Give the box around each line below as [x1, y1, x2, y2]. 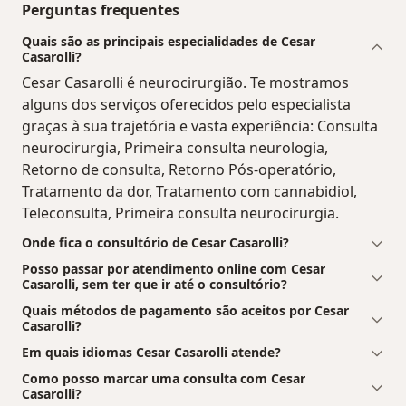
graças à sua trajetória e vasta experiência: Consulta [22, 115, 378, 136]
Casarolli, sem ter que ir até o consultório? [22, 275, 287, 293]
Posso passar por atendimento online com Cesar [22, 259, 325, 277]
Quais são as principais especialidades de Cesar [22, 32, 315, 50]
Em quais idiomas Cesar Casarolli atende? [22, 343, 281, 361]
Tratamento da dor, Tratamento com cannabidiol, [22, 180, 357, 201]
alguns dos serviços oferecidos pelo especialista [22, 93, 351, 114]
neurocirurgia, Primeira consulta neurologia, [22, 137, 328, 158]
